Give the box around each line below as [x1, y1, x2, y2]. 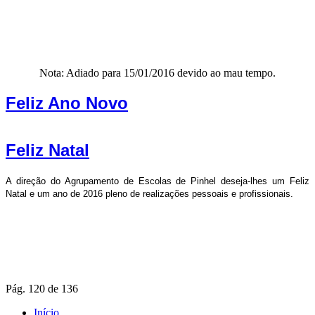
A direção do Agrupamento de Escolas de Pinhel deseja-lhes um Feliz [6, 176, 309, 187]
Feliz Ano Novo [6, 93, 128, 112]
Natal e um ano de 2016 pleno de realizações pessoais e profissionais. [6, 188, 293, 200]
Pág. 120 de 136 [6, 283, 78, 295]
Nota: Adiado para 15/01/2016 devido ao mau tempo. [39, 66, 276, 79]
